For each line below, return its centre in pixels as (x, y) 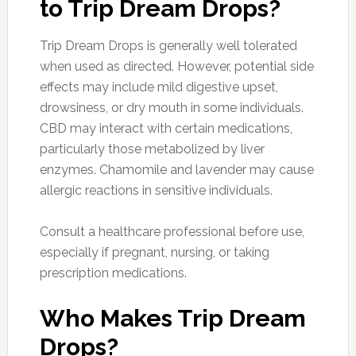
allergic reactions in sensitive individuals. (156, 190)
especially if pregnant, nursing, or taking (154, 252)
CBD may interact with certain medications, (166, 128)
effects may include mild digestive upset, (159, 87)
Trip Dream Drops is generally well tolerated (168, 45)
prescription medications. (113, 273)
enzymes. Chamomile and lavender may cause (176, 169)
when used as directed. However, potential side (176, 66)
